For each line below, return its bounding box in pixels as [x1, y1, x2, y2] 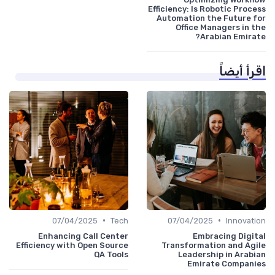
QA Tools [94, 249, 128, 259]
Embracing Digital [193, 231, 266, 241]
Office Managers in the [176, 22, 266, 32]
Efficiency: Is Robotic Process [148, 4, 266, 14]
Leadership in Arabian [178, 249, 266, 259]
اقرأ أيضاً [219, 63, 266, 79]
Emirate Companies [187, 258, 266, 268]
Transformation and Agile [161, 240, 266, 250]
